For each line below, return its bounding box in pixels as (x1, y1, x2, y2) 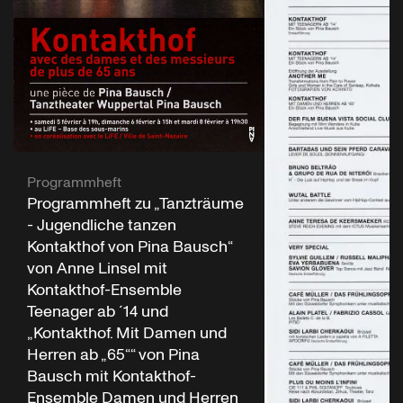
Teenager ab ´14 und (27, 300, 168, 323)
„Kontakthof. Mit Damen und (27, 321, 227, 345)
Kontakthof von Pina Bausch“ (27, 235, 232, 258)
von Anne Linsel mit (27, 256, 167, 280)
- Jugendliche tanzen (27, 213, 176, 237)
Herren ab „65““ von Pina (27, 343, 200, 366)
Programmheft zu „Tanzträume (27, 192, 244, 215)
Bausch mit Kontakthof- (27, 364, 196, 388)
